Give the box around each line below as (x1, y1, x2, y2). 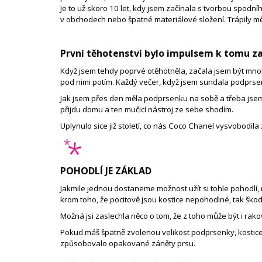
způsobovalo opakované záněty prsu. (60, 238, 197, 249)
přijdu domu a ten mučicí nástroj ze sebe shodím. (60, 104, 235, 115)
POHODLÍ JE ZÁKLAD (60, 164, 151, 178)
